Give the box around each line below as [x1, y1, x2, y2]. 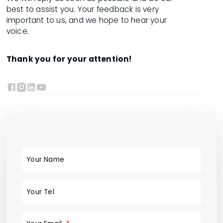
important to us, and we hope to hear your [6, 14, 167, 25]
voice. [6, 25, 29, 36]
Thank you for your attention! [6, 53, 132, 64]
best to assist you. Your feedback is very [6, 3, 159, 14]
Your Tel [26, 187, 54, 197]
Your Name [26, 155, 65, 164]
